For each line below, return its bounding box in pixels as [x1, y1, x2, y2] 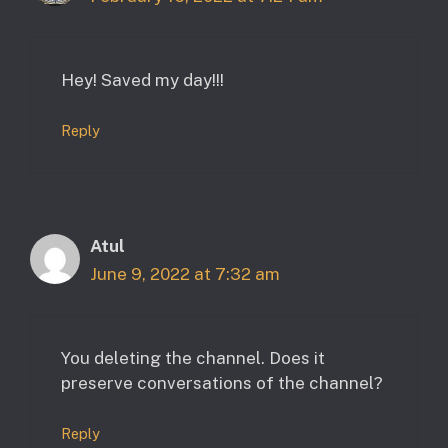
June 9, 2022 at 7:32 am [90, 264, 280, 285]
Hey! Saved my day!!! [61, 69, 224, 90]
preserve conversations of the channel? [61, 372, 383, 393]
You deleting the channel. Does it [61, 347, 325, 368]
